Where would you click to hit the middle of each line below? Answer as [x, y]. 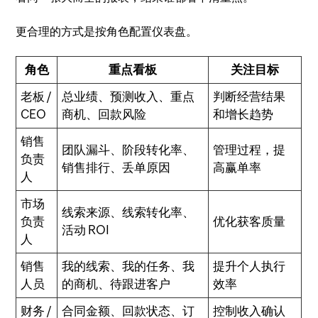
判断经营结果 [250, 96]
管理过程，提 [250, 149]
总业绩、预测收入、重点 [128, 96]
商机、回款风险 [104, 114]
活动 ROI [86, 230]
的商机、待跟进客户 [116, 284]
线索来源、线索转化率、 [128, 212]
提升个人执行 [250, 266]
